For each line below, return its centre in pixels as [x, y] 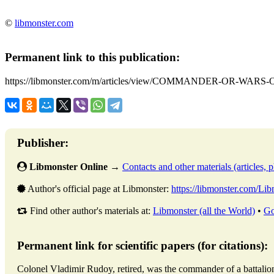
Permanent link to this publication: [92, 57]
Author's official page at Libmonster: [98, 188]
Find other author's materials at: [90, 210]
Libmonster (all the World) [204, 210]
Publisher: [43, 143]
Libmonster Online [68, 166]
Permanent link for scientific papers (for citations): [143, 245]
